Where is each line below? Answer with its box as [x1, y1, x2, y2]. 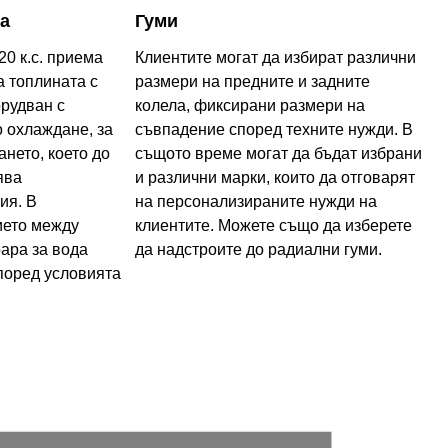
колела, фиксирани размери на [134, 96, 365, 114]
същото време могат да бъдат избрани [134, 144, 422, 162]
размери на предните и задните [134, 72, 370, 90]
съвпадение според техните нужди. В [134, 120, 413, 138]
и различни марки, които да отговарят [134, 168, 415, 186]
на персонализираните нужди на [134, 192, 377, 210]
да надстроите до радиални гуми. [134, 240, 382, 258]
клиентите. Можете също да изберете [134, 216, 412, 234]
